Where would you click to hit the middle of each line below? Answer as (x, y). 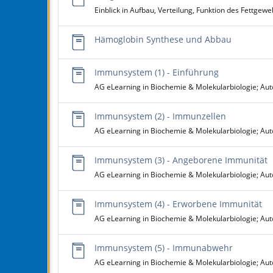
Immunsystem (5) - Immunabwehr (164, 248)
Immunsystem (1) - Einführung (157, 72)
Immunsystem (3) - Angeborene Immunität (181, 160)
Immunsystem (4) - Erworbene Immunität (178, 204)
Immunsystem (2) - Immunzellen (160, 116)
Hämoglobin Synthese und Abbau (163, 39)
